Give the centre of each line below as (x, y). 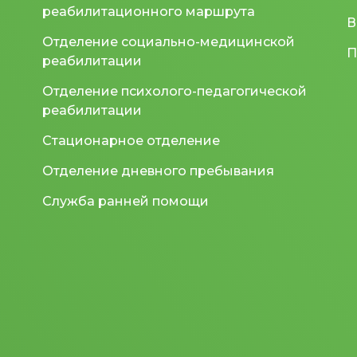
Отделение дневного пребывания (159, 171)
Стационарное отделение (131, 140)
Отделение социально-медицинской (169, 41)
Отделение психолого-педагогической (175, 91)
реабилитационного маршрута (149, 11)
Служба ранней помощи (126, 201)
